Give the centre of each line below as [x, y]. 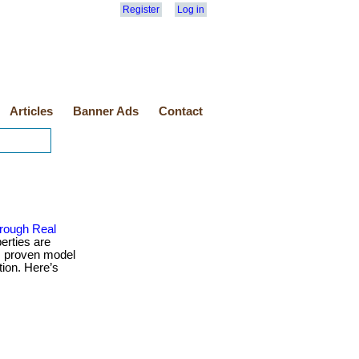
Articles [31, 111]
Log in [191, 10]
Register [141, 10]
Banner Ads [106, 111]
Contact [181, 111]
